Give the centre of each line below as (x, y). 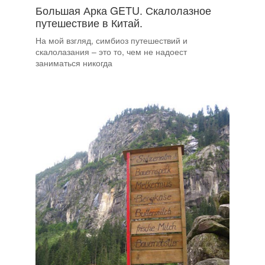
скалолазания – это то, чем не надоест (111, 52)
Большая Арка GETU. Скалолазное (123, 10)
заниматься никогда (74, 63)
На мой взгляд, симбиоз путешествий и (112, 41)
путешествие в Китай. (89, 23)
